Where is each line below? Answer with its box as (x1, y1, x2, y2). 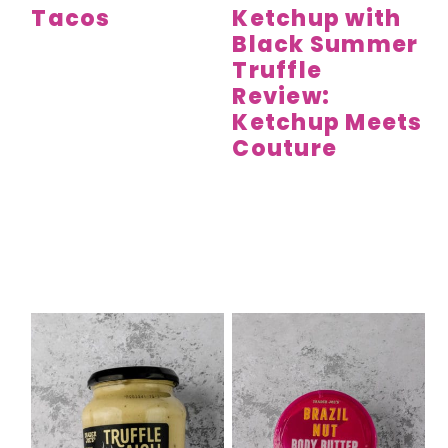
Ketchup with (232, 2, 402, 34)
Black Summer (232, 28, 419, 60)
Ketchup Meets (232, 106, 423, 138)
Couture (232, 132, 338, 164)
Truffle (232, 54, 323, 86)
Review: (232, 80, 331, 112)
